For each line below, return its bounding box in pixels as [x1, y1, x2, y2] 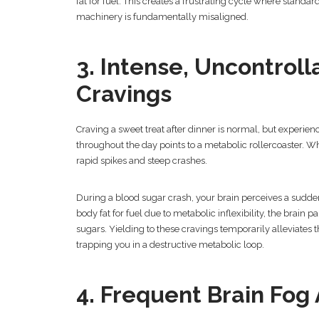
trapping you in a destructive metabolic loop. [76, 239, 264, 251]
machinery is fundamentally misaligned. [76, 11, 249, 23]
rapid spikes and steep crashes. [76, 155, 207, 167]
